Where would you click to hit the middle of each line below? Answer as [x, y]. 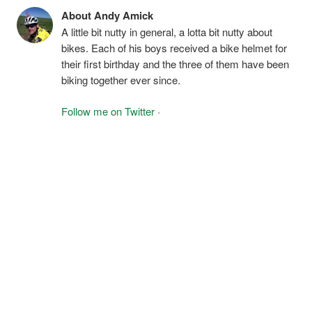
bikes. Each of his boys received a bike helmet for [174, 47]
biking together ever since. [121, 79]
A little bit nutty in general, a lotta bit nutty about [167, 31]
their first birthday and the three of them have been [175, 63]
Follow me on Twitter [108, 111]
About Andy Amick [107, 15]
